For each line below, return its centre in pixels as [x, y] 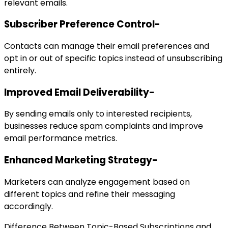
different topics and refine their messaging [90, 194]
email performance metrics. [61, 138]
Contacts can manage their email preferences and [107, 46]
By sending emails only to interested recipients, [98, 114]
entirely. [20, 70]
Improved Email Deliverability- [79, 92]
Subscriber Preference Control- [82, 24]
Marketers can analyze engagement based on [97, 182]
